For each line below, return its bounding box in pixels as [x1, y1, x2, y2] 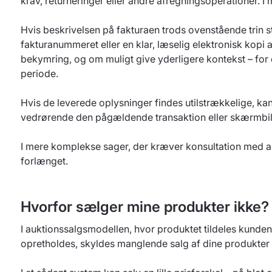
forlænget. [21, 155, 68, 167]
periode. [21, 67, 58, 80]
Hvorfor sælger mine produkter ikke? [21, 198, 269, 216]
